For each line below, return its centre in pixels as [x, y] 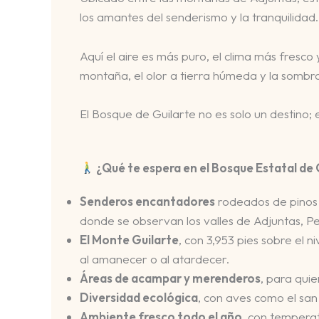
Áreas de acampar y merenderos [170, 278]
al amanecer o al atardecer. [155, 258]
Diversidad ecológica [139, 297]
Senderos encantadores [147, 201]
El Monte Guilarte [129, 239]
